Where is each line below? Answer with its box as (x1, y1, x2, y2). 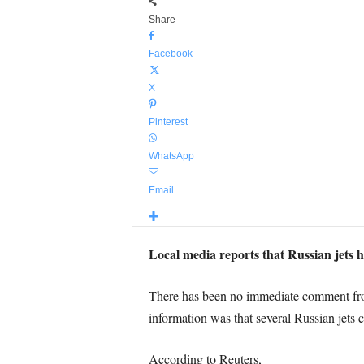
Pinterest (148, 116, 188, 128)
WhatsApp (148, 150, 194, 162)
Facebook (148, 48, 193, 59)
